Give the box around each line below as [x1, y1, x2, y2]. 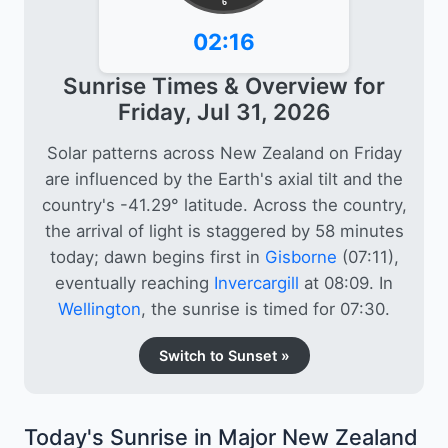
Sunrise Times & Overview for [63, 71, 385, 99]
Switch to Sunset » [158, 346, 290, 364]
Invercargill [214, 272, 299, 293]
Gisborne [264, 246, 337, 267]
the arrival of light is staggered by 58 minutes [44, 220, 404, 241]
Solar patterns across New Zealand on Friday [46, 142, 402, 163]
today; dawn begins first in [49, 246, 265, 267]
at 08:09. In [299, 272, 393, 293]
